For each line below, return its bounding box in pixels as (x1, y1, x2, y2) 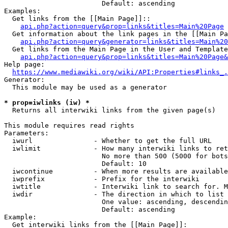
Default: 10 (4, 160, 147, 167)
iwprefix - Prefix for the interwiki (4, 175, 199, 183)
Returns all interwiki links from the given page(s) (4, 106, 216, 114)
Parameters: (4, 129, 49, 137)
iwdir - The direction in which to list (4, 190, 224, 198)
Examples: (4, 7, 41, 15)
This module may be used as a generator (4, 83, 167, 91)
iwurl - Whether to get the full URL (4, 137, 212, 145)
